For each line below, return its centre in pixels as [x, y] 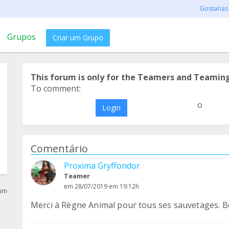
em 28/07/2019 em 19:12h [101, 186]
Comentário [59, 148]
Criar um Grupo [78, 38]
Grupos [21, 37]
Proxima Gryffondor [102, 166]
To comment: [56, 88]
